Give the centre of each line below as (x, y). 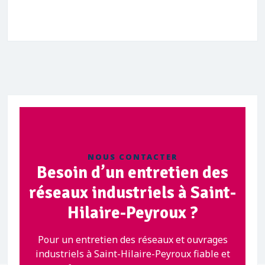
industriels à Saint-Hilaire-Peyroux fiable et (132, 254)
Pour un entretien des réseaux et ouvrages (132, 240)
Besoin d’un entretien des (132, 172)
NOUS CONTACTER (132, 157)
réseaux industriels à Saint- (132, 193)
